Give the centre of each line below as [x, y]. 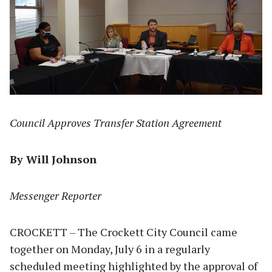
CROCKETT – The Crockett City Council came [124, 232]
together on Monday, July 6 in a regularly [110, 249]
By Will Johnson [53, 159]
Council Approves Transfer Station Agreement [116, 122]
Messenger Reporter [56, 195]
